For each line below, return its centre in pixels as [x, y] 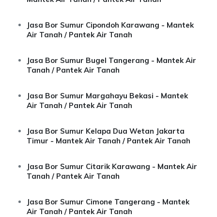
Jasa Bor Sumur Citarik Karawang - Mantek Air [112, 166]
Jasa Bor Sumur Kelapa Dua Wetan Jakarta [106, 131]
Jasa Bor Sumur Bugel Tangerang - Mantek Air [111, 60]
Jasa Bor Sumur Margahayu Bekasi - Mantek [107, 96]
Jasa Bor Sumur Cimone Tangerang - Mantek [108, 202]
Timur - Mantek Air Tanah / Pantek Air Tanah [108, 141]
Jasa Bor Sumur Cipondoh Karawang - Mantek [110, 25]
